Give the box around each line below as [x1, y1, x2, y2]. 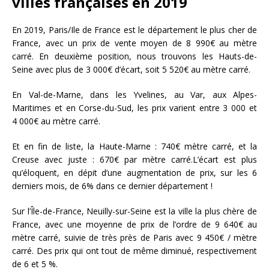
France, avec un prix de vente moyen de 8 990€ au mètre [12, 37, 257, 49]
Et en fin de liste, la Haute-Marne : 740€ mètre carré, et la [12, 141, 257, 153]
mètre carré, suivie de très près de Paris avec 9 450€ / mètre [12, 232, 257, 244]
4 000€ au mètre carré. [12, 115, 100, 127]
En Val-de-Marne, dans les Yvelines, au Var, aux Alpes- [12, 89, 257, 101]
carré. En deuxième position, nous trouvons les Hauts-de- [12, 50, 257, 62]
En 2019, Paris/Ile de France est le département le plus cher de [12, 24, 257, 36]
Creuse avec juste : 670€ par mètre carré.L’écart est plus [12, 154, 257, 166]
